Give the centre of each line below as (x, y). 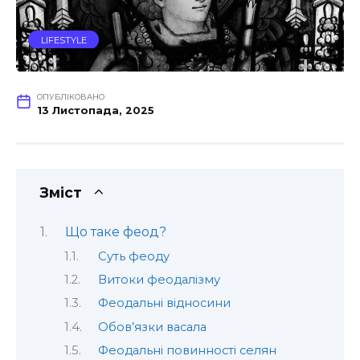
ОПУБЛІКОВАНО (70, 96)
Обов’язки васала (152, 327)
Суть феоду (133, 256)
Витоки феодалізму (159, 279)
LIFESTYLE (63, 39)
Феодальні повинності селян (187, 351)
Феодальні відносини (164, 303)
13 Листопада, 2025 (95, 110)
